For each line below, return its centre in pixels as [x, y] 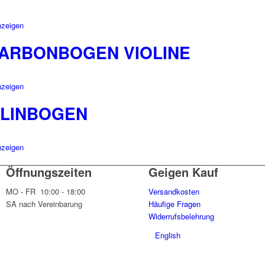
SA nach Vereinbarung [49, 204]
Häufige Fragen [175, 204]
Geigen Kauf [184, 172]
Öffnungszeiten [49, 172]
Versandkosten [174, 192]
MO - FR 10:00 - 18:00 [46, 192]
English [168, 235]
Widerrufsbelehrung [182, 216]
